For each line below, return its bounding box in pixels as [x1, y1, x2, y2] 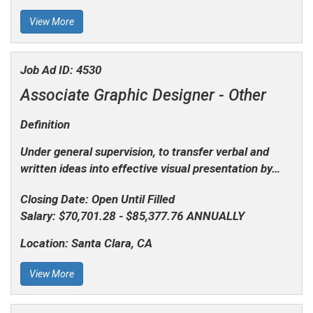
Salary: [20, 208, 59, 223]
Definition [20, 117, 70, 131]
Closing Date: [20, 191, 92, 206]
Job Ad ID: [20, 62, 76, 77]
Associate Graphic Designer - [20, 85, 228, 105]
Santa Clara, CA [71, 235, 152, 250]
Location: [20, 235, 71, 250]
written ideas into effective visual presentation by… [20, 161, 280, 175]
